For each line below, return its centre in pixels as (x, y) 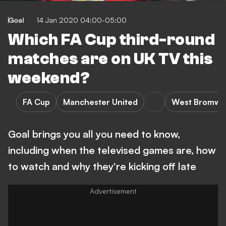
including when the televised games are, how (112, 150)
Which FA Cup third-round (111, 40)
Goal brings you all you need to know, (94, 134)
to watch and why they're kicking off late (102, 166)
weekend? (49, 78)
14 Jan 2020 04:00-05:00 (81, 20)
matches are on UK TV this (110, 59)
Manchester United (100, 102)
